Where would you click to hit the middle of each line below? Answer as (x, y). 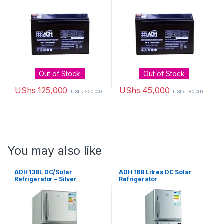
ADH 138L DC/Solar (43, 172)
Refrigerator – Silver (46, 179)
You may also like (55, 150)
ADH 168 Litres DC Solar (155, 172)
